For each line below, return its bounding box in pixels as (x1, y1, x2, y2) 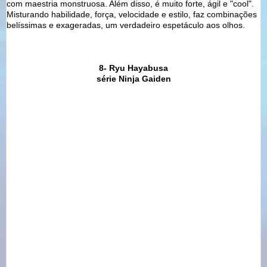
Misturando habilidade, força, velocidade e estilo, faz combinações (7, 9, 257, 19)
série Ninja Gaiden (96, 73, 171, 83)
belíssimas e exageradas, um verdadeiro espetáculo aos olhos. (7, 20, 245, 30)
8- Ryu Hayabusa (99, 63, 168, 73)
